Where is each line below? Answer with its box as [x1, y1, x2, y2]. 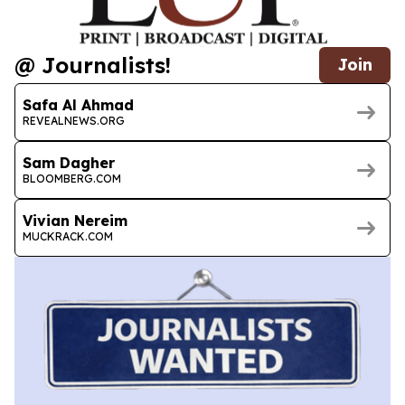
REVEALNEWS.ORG [23, 113, 125, 127]
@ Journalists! [14, 52, 171, 80]
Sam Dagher [23, 153, 115, 172]
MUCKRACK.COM [23, 229, 113, 243]
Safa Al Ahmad [23, 95, 134, 114]
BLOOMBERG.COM [23, 171, 121, 185]
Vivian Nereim [23, 211, 127, 230]
